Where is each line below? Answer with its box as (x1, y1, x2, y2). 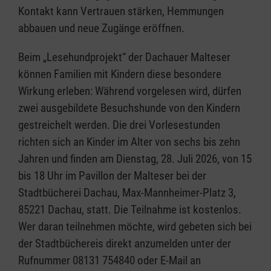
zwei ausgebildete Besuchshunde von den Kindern (18, 101, 240, 116)
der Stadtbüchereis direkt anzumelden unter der (18, 237, 231, 251)
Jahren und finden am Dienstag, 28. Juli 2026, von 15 (18, 152, 252, 166)
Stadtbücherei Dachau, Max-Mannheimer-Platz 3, (18, 186, 236, 200)
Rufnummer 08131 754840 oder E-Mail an (18, 253, 201, 268)
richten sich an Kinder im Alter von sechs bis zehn (18, 135, 240, 149)
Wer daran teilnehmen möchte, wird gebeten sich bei (18, 220, 252, 234)
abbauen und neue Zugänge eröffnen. (18, 21, 184, 36)
